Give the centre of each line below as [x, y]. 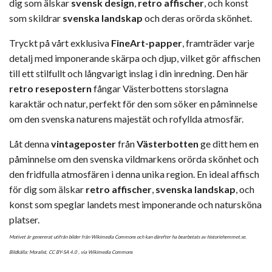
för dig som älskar [47, 189]
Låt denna [30, 143]
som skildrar [36, 18]
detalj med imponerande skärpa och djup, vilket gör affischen [135, 58]
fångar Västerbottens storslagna [160, 88]
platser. [24, 219]
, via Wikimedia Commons [105, 252]
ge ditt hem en [229, 143]
